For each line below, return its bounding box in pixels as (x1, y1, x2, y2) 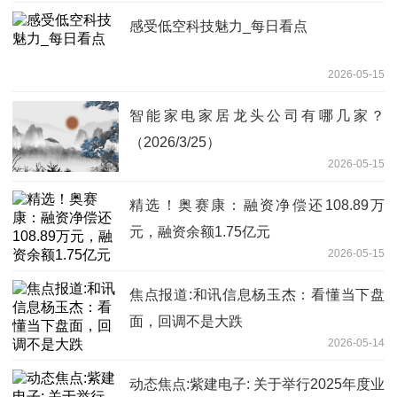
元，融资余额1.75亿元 (129, 224, 270, 240)
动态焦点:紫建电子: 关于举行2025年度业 (129, 377, 385, 393)
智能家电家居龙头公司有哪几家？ (129, 108, 385, 124)
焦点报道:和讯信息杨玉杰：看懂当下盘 (129, 287, 385, 303)
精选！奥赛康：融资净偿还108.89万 (129, 198, 385, 214)
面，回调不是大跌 (129, 314, 243, 330)
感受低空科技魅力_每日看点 (129, 19, 307, 35)
